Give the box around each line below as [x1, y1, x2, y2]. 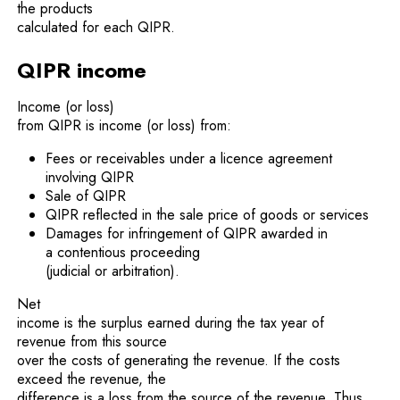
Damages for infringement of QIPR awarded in [46, 223, 329, 244]
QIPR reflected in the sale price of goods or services [46, 204, 370, 225]
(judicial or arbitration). [46, 261, 180, 281]
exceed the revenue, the [17, 369, 167, 389]
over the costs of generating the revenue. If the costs [17, 350, 341, 371]
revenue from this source [17, 331, 168, 352]
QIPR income [17, 54, 147, 86]
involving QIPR [46, 167, 135, 187]
